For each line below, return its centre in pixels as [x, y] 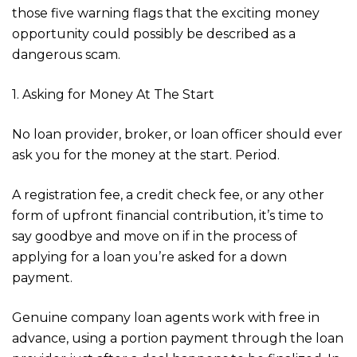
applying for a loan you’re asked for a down [149, 257]
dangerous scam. [66, 54]
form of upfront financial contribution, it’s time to [168, 215]
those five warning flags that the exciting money [166, 13]
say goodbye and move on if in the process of [155, 236]
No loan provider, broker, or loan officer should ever [177, 134]
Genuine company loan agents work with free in [166, 317]
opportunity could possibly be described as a [154, 33]
